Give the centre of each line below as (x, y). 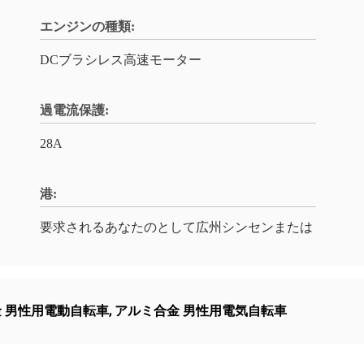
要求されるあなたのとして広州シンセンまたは (176, 227)
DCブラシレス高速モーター (121, 60)
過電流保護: (74, 110)
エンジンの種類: (87, 26)
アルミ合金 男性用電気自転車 (201, 311)
